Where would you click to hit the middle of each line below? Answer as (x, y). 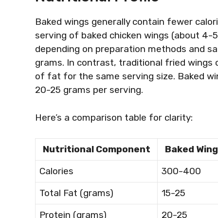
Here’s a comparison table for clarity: (114, 117)
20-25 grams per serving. (89, 90)
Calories (56, 171)
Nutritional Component (96, 149)
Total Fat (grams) (76, 193)
